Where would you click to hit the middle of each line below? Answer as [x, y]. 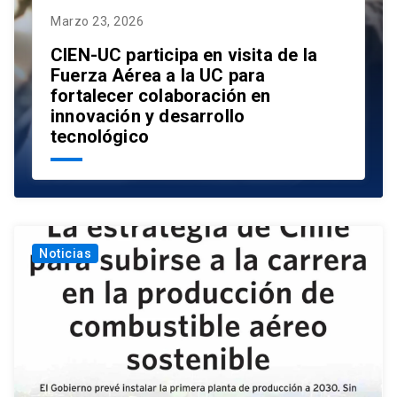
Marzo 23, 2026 [97, 22]
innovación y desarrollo [148, 117]
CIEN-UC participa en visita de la [184, 55]
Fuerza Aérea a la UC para [158, 76]
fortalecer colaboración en [161, 96]
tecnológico [100, 137]
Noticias [65, 254]
